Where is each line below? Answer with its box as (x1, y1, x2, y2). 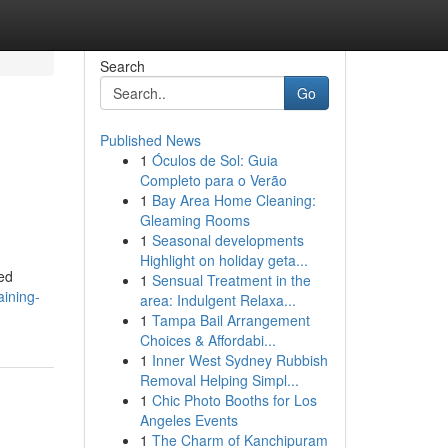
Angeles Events (139, 410, 238, 430)
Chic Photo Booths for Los (151, 390, 317, 410)
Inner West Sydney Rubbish (151, 350, 328, 370)
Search (99, 56, 145, 76)
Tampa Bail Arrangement (151, 310, 310, 330)
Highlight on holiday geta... (139, 250, 308, 270)
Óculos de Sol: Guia (151, 150, 278, 170)
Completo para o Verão (139, 170, 287, 190)
